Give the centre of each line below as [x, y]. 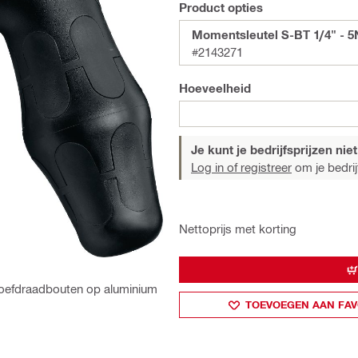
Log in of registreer [241, 167]
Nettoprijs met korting [238, 229]
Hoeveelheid [215, 88]
